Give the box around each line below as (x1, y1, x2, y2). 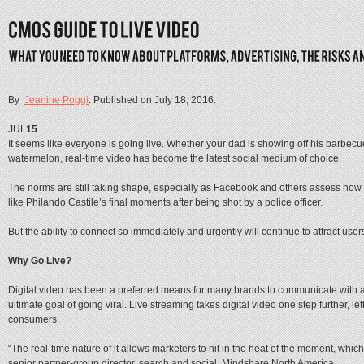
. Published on (89, 93, 154, 106)
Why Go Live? (8, 254, 74, 266)
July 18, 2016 (154, 93, 214, 106)
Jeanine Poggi (24, 93, 89, 106)
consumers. (8, 313, 59, 325)
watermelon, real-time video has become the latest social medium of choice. (8, 152, 341, 164)
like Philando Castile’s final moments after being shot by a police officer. (8, 196, 323, 208)
